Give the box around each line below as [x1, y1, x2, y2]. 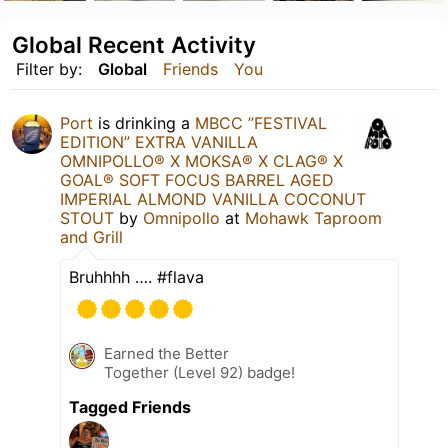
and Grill [60, 226, 123, 247]
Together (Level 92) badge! [104, 362, 295, 382]
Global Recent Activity [12, 30, 256, 58]
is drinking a [93, 112, 195, 133]
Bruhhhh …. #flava [69, 266, 204, 287]
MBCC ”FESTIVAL [195, 112, 327, 133]
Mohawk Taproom [245, 207, 382, 228]
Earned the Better [104, 343, 229, 363]
